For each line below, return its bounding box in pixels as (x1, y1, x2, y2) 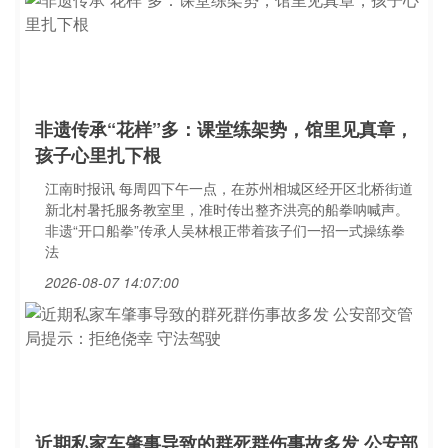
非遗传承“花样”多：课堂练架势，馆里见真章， (35, 116, 413, 142)
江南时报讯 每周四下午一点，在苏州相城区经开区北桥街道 (45, 178, 413, 198)
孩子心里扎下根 (35, 142, 161, 168)
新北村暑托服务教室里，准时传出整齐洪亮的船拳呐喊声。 (45, 199, 409, 219)
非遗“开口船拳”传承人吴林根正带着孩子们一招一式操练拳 (45, 220, 405, 240)
